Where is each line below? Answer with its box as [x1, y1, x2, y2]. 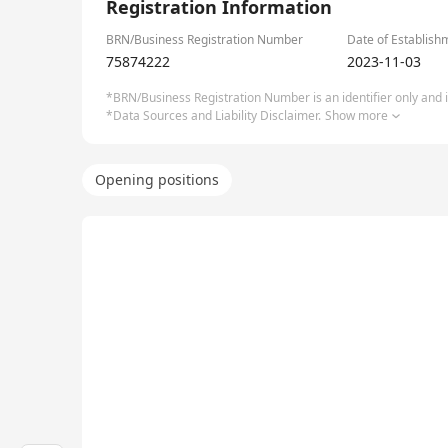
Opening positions [95, 170, 219, 189]
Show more [325, 107, 388, 124]
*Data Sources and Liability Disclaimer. [106, 107, 321, 124]
